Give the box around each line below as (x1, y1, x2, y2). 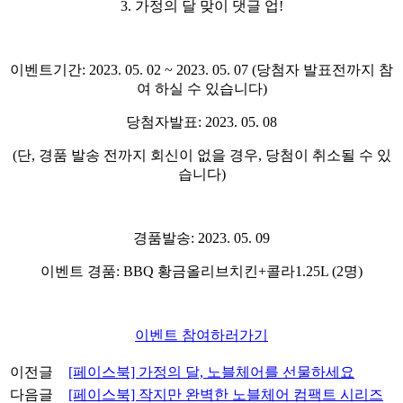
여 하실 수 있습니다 (136, 80, 263, 96)
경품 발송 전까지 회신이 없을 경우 (38, 147, 258, 163)
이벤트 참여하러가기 (135, 327, 268, 343)
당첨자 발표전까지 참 (256, 61, 393, 77)
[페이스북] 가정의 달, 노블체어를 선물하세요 (68, 363, 354, 380)
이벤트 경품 (40, 263, 116, 279)
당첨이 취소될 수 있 (264, 147, 391, 163)
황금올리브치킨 (157, 263, 258, 279)
